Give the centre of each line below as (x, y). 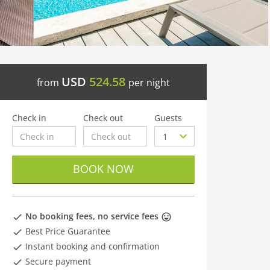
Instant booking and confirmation (91, 246)
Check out (103, 118)
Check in (29, 118)
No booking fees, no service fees (92, 216)
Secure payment (57, 261)
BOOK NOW (103, 169)
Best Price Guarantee (67, 231)
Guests (168, 118)
